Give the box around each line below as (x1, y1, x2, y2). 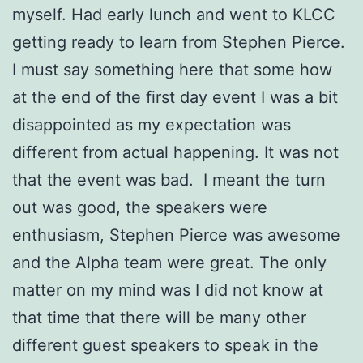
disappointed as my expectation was (12, 114, 291, 135)
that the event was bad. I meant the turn (12, 169, 326, 190)
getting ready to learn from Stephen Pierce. (12, 32, 345, 52)
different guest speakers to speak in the (12, 335, 318, 355)
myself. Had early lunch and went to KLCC (12, 4, 335, 24)
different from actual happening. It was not (12, 142, 339, 162)
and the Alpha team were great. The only (12, 252, 327, 272)
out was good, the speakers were (12, 197, 267, 217)
